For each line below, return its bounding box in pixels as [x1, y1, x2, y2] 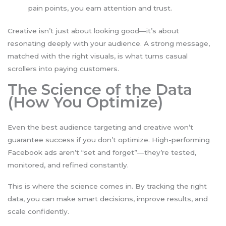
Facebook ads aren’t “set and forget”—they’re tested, [8, 148, 196, 157]
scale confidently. [8, 207, 69, 215]
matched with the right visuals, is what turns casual [8, 52, 188, 61]
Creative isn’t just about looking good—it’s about [8, 27, 179, 35]
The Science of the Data [8, 80, 192, 99]
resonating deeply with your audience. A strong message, [8, 39, 210, 48]
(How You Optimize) [8, 93, 163, 112]
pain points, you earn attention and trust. [28, 4, 173, 12]
